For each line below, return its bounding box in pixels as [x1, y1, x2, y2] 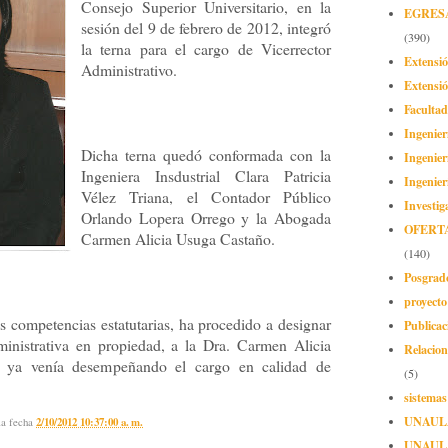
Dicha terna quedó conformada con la [81, 144, 331, 166]
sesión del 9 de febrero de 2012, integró [81, 17, 331, 39]
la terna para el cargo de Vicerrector [81, 38, 331, 60]
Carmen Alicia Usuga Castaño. [81, 228, 275, 250]
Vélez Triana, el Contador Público [81, 186, 331, 208]
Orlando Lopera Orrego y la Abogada [81, 207, 331, 229]
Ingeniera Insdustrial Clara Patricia [81, 165, 331, 187]
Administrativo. [81, 59, 177, 81]
